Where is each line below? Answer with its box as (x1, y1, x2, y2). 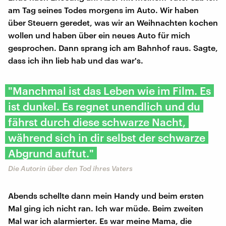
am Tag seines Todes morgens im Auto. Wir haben (8, 5, 199, 15)
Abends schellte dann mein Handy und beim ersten (8, 190, 204, 200)
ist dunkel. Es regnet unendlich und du (8, 99, 200, 112)
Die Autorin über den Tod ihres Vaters (8, 163, 133, 173)
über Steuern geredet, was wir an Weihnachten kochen (8, 17, 218, 27)
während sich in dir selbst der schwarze (8, 131, 205, 144)
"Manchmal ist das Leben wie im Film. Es (8, 84, 211, 97)
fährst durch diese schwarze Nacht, (8, 115, 186, 128)
